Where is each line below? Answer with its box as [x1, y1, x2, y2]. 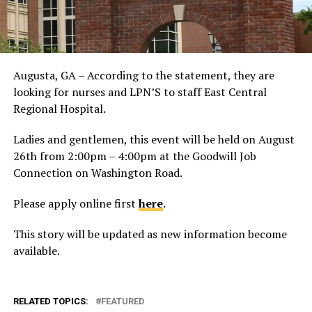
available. [13, 242, 60, 258]
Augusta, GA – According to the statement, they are [13, 67, 274, 83]
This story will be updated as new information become [13, 226, 287, 242]
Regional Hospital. [13, 100, 106, 116]
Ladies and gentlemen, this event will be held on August [13, 131, 295, 147]
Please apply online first [13, 195, 139, 211]
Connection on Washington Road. [13, 164, 182, 180]
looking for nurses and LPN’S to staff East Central [13, 84, 267, 100]
